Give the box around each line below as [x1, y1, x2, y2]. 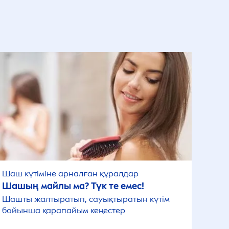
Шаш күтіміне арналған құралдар [2, 169, 139, 178]
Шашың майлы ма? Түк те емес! [2, 180, 144, 192]
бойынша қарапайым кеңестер [2, 205, 125, 215]
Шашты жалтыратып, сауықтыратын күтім [2, 194, 170, 204]
